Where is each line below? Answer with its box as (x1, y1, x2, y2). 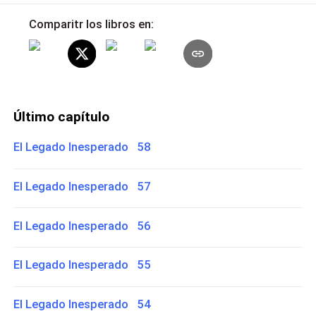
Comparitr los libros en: (28, 16, 154, 31)
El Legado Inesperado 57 (13, 179, 152, 194)
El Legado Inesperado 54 (13, 296, 152, 311)
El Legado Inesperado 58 (13, 140, 152, 154)
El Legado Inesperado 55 (13, 257, 152, 272)
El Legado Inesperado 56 (13, 218, 152, 233)
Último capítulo (13, 108, 110, 125)
